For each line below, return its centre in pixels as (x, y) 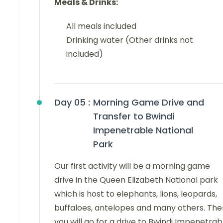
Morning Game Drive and (149, 103)
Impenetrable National (143, 130)
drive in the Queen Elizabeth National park (136, 180)
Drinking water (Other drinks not (130, 40)
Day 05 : (72, 103)
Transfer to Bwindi (134, 116)
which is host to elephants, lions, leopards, (136, 194)
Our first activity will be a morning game (132, 166)
